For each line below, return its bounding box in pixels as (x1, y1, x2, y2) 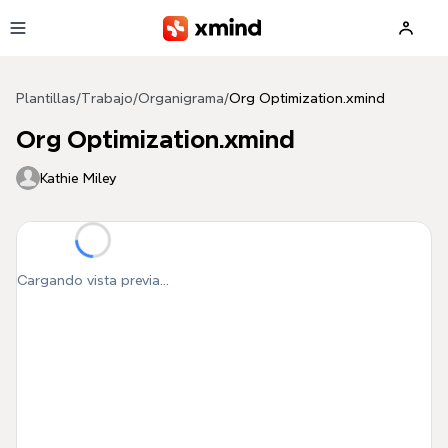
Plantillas (16, 91, 76, 105)
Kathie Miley (40, 170, 116, 185)
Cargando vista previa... (17, 273, 169, 287)
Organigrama (138, 91, 224, 105)
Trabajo (81, 91, 133, 105)
